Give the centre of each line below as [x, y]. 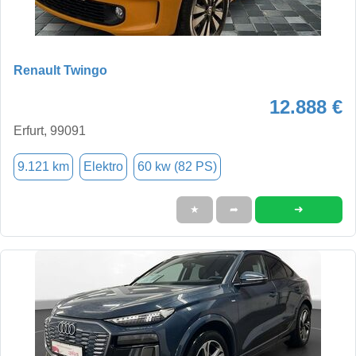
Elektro [103, 166]
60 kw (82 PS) [177, 166]
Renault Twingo [60, 70]
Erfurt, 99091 [50, 130]
